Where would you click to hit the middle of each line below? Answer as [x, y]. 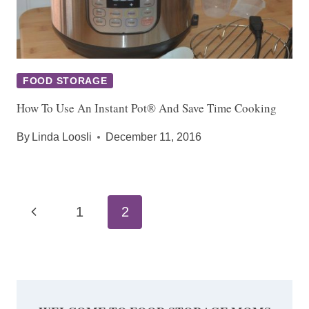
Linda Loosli [62, 137]
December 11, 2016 [154, 137]
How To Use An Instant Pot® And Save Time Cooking [147, 108]
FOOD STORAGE [65, 81]
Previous [53, 211]
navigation [53, 232]
